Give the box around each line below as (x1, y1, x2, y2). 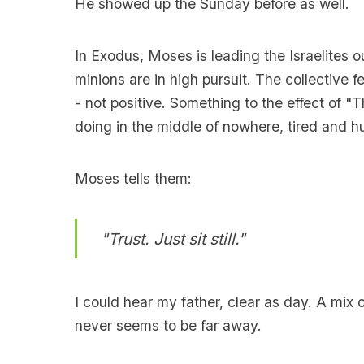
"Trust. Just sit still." (100, 228, 245, 249)
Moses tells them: (74, 169, 192, 187)
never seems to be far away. (74, 317, 262, 335)
